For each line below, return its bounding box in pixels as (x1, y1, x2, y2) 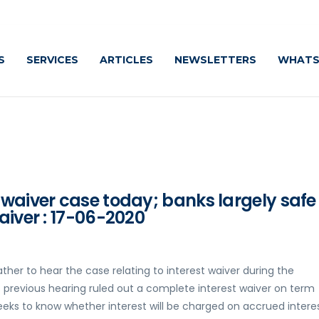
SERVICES (26, 53, 78, 66)
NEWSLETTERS (174, 53, 256, 66)
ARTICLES (100, 53, 153, 66)
